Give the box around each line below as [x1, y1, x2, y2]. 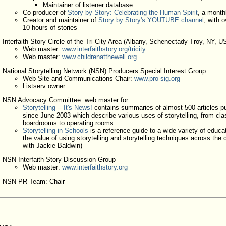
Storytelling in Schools [22, 127, 88, 134]
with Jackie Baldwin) [22, 142, 82, 149]
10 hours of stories [22, 24, 77, 31]
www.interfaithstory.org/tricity [62, 45, 146, 53]
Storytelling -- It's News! [22, 104, 92, 111]
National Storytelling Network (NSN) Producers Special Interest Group [2, 67, 206, 75]
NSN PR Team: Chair [2, 178, 65, 185]
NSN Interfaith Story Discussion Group [2, 156, 116, 163]
